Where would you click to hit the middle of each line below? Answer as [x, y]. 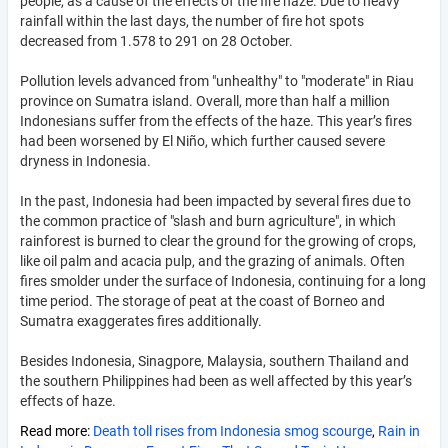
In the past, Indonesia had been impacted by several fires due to [215, 200]
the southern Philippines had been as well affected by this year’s [216, 380]
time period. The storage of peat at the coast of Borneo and [202, 300]
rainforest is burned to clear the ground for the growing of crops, [218, 240]
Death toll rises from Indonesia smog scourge [232, 430]
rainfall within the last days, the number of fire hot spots [192, 20]
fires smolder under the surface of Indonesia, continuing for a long [223, 280]
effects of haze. [69, 400]
